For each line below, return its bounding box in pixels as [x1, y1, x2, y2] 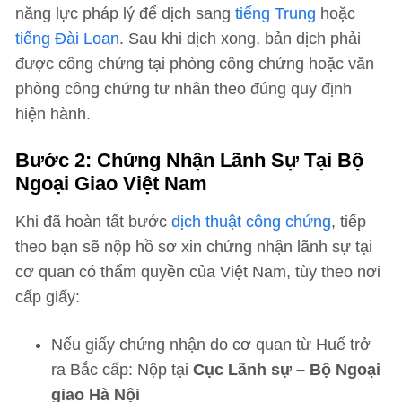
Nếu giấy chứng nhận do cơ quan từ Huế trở [51, 336, 371, 354]
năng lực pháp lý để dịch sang [15, 4, 235, 22]
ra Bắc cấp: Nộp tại [51, 361, 193, 379]
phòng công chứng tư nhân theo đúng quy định [15, 80, 352, 98]
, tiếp [331, 213, 366, 231]
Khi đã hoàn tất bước [15, 213, 171, 231]
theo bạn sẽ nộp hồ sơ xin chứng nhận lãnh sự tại [15, 238, 372, 256]
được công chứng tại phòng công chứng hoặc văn [15, 55, 374, 73]
